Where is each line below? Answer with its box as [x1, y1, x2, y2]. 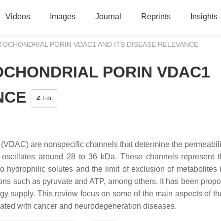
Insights [190, 12, 218, 21]
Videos [5, 12, 30, 21]
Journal [95, 12, 121, 21]
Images [49, 12, 75, 21]
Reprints [141, 12, 171, 21]
